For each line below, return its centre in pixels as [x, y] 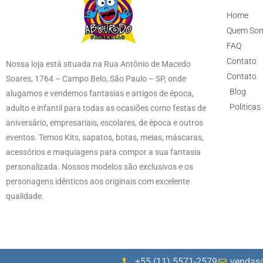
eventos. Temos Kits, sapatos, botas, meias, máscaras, [105, 137]
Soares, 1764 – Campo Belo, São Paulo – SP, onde [96, 78]
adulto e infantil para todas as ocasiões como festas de [106, 108]
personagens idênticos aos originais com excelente [98, 181]
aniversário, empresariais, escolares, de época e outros [104, 122]
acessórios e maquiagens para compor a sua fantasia [103, 152]
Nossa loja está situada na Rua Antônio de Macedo [98, 64]
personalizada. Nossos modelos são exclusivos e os [100, 166]
